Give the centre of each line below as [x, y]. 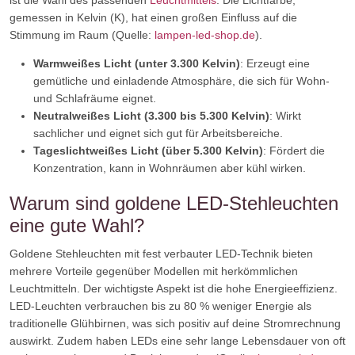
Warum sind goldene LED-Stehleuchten [174, 203]
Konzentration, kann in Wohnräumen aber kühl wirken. [170, 168]
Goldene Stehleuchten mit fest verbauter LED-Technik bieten [161, 254]
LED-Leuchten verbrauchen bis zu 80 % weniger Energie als [160, 306]
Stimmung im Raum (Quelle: [82, 35]
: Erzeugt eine [275, 63]
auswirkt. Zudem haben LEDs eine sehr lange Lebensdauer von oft [177, 341]
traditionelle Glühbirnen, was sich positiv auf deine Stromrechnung [175, 323]
